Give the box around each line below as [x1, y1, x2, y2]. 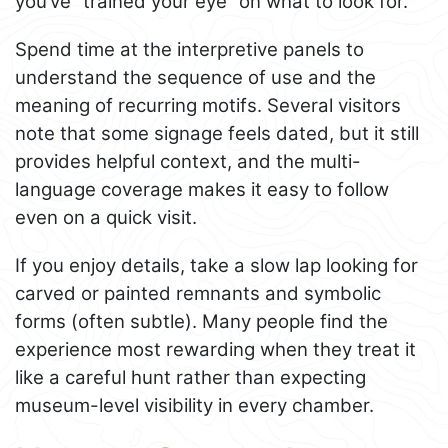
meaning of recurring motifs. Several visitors [15, 93, 401, 117]
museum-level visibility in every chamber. [15, 393, 374, 417]
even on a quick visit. [15, 205, 197, 229]
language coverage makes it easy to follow [15, 177, 389, 201]
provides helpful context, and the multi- [15, 149, 361, 173]
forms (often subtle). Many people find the [15, 309, 388, 333]
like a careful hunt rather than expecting [15, 365, 366, 389]
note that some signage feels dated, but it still [15, 121, 419, 145]
